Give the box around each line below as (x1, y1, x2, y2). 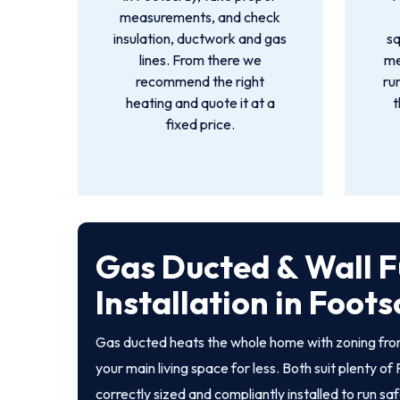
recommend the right (136, 72, 265, 90)
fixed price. (165, 115, 235, 133)
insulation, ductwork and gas (113, 29, 287, 47)
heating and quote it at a (125, 94, 275, 112)
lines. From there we (138, 51, 262, 69)
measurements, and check (120, 8, 281, 26)
